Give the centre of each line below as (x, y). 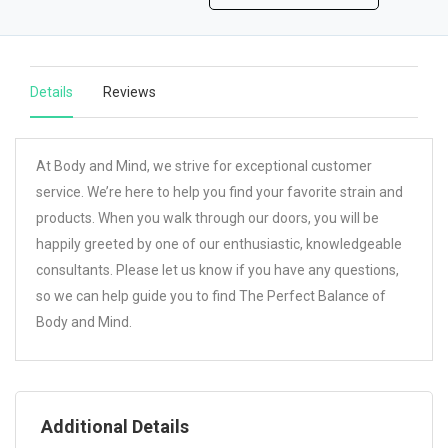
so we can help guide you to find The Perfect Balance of (211, 296)
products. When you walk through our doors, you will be (207, 218)
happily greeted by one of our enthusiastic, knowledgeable (219, 244)
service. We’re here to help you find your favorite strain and (219, 192)
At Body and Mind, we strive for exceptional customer (204, 166)
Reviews (129, 92)
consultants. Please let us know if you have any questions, (217, 270)
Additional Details (115, 426)
